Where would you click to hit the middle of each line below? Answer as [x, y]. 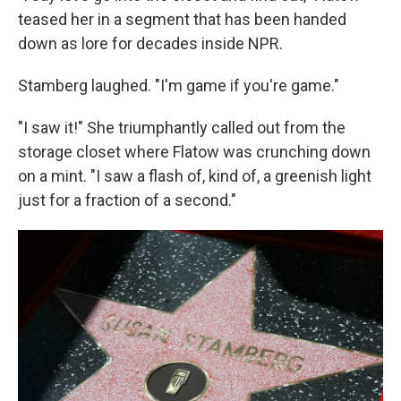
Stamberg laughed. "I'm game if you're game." [179, 85]
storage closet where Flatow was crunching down [194, 151]
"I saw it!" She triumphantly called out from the [182, 127]
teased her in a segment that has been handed [182, 19]
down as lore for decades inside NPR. [150, 43]
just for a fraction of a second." [127, 200]
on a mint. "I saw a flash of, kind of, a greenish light [195, 175]
